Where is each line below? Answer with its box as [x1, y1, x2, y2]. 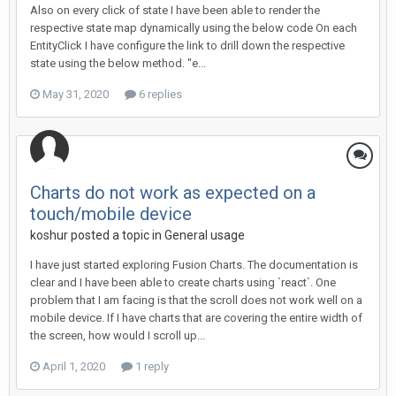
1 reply [133, 360, 169, 373]
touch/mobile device [30, 203, 192, 225]
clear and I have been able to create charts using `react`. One [30, 276, 336, 289]
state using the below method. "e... [30, 57, 206, 70]
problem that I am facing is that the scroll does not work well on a [30, 293, 362, 307]
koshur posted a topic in [30, 228, 164, 242]
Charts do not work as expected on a [30, 182, 316, 203]
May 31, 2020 [42, 88, 109, 101]
